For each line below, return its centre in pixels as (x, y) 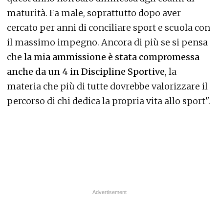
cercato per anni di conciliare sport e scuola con (109, 28)
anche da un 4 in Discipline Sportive (86, 72)
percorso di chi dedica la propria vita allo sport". (109, 101)
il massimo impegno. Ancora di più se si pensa (107, 43)
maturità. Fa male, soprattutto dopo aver (94, 13)
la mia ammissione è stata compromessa (112, 57)
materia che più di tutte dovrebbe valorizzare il (107, 87)
